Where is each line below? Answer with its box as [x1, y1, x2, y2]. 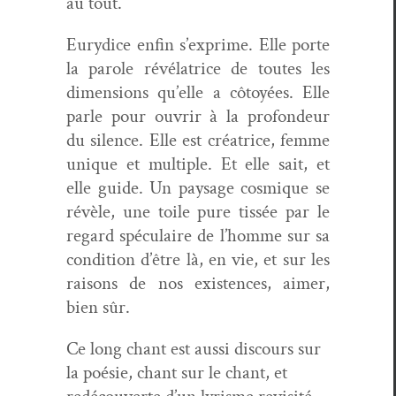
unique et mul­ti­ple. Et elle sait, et [66, 152, 330, 177]
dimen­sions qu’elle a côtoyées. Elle [66, 80, 330, 105]
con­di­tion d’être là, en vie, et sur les [66, 247, 330, 272]
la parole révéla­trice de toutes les [66, 57, 330, 81]
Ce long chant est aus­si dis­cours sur [66, 337, 321, 362]
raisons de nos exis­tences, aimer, [66, 271, 330, 296]
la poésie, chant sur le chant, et [66, 361, 287, 385]
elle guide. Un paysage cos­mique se [66, 176, 330, 201]
